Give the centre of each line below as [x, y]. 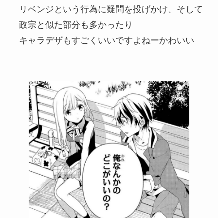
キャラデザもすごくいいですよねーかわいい [106, 40]
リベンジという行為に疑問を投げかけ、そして [111, 9]
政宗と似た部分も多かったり [76, 25]
